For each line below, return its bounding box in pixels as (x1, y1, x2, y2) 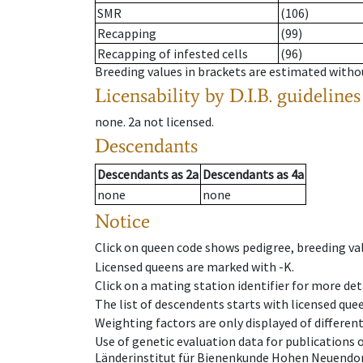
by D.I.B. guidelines (205, 83, 361, 108)
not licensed (143, 113, 211, 130)
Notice (95, 209, 150, 233)
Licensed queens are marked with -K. (95, 258, 294, 275)
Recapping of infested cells (97, 45, 248, 62)
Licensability (95, 83, 200, 108)
